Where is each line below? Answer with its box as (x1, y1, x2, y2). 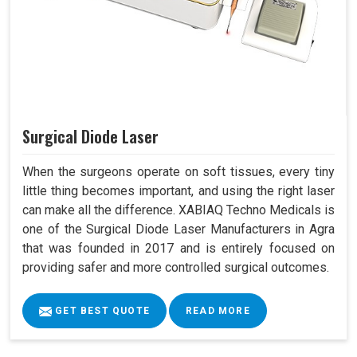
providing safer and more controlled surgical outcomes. (22, 260, 329, 276)
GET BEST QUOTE (52, 305, 150, 317)
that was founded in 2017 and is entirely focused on (22, 241, 335, 257)
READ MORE (186, 305, 250, 317)
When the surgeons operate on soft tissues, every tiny (22, 164, 335, 180)
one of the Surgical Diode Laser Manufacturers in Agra (22, 222, 335, 237)
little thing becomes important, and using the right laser (22, 183, 335, 199)
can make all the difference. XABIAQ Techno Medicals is (22, 202, 335, 218)
